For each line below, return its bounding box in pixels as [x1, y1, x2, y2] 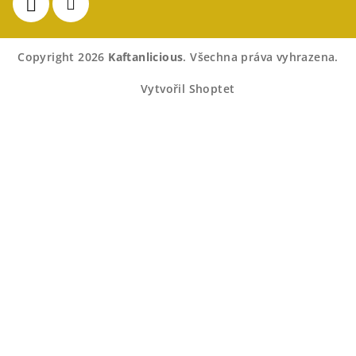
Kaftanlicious [108, 48, 184, 64]
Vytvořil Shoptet [141, 80, 235, 96]
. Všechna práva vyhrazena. [183, 48, 339, 64]
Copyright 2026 [17, 48, 109, 64]
